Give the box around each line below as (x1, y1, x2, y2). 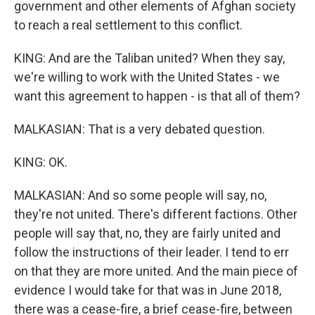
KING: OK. (14, 155, 67, 169)
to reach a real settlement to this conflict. (14, 18, 243, 32)
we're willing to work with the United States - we (14, 70, 280, 84)
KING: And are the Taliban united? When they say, (14, 51, 285, 65)
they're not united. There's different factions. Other (14, 207, 297, 221)
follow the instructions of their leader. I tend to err (14, 245, 289, 259)
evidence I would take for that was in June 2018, (14, 283, 281, 297)
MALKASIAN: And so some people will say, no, (14, 188, 266, 202)
